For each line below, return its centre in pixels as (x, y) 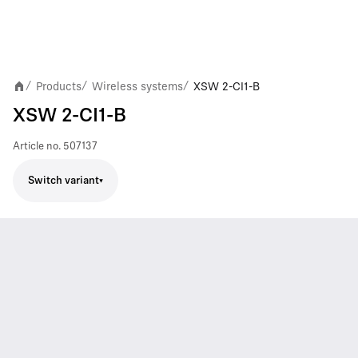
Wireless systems (137, 86)
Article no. (37, 147)
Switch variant (64, 181)
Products (59, 86)
